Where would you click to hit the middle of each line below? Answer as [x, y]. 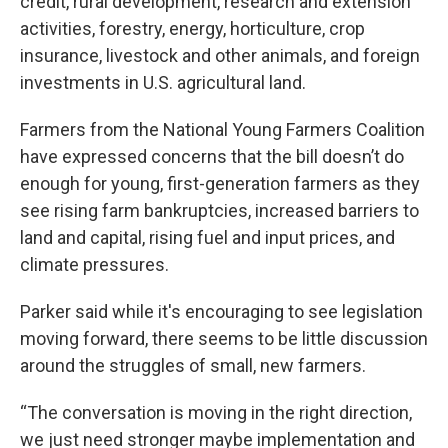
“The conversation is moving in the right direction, [216, 412]
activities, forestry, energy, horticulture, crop [192, 28]
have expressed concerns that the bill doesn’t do [212, 156]
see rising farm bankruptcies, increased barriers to [219, 210]
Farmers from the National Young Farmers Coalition [222, 129]
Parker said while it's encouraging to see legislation [221, 311]
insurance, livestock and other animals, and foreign [220, 55]
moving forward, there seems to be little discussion [224, 338]
